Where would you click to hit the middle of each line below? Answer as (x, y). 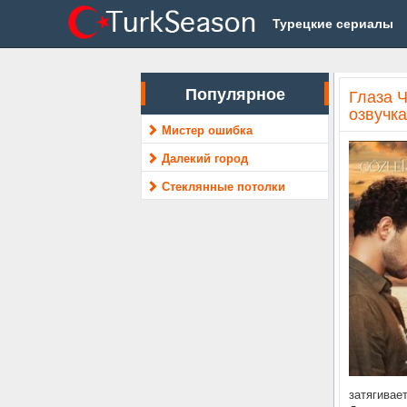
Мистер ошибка (208, 129)
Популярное (235, 94)
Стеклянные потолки (224, 186)
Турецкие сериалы (333, 23)
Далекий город (205, 158)
